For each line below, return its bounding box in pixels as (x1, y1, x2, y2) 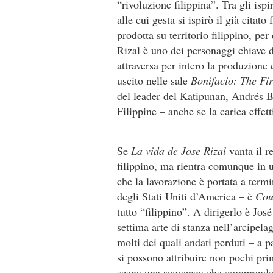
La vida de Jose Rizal (131, 143, 226, 158)
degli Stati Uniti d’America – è (117, 189, 255, 204)
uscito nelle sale (117, 73, 191, 88)
